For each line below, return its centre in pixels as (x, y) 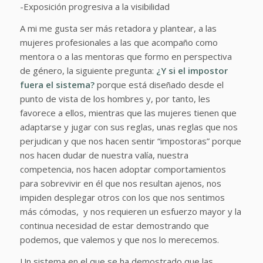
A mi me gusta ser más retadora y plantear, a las (118, 28)
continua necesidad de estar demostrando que (114, 225)
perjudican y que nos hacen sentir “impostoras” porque (130, 141)
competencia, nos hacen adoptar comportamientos (123, 169)
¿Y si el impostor (192, 70)
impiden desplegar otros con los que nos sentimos (122, 197)
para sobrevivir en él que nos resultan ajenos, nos (120, 183)
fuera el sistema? (58, 84)
